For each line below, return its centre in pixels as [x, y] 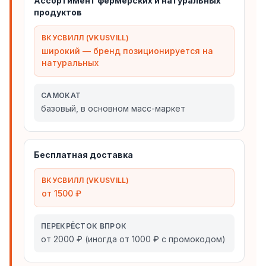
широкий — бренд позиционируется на [127, 51]
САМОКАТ [61, 95]
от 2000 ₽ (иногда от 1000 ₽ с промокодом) [133, 239]
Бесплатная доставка [83, 155]
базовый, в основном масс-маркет [113, 108]
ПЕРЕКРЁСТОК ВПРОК [84, 226]
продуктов [58, 12]
